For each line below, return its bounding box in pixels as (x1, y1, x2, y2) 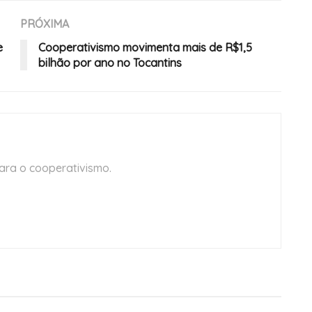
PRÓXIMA (20, 17, 69, 31)
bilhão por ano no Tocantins (38, 56, 182, 70)
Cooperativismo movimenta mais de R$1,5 (38, 40, 252, 55)
